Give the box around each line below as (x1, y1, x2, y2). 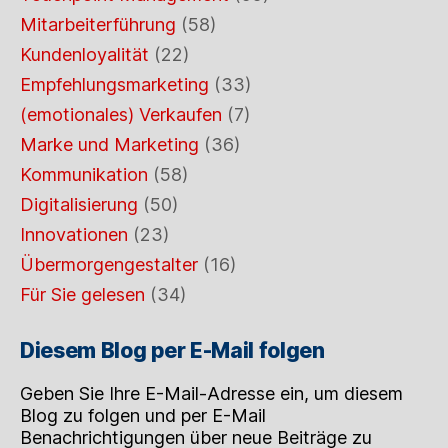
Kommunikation (20, 163, 148, 185)
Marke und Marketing (20, 133, 199, 155)
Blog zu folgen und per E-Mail (20, 404, 266, 426)
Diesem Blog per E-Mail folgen (20, 337, 325, 363)
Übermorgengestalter (20, 253, 198, 275)
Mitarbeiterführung (20, 13, 176, 35)
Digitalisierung (20, 193, 138, 215)
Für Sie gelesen (20, 283, 145, 305)
